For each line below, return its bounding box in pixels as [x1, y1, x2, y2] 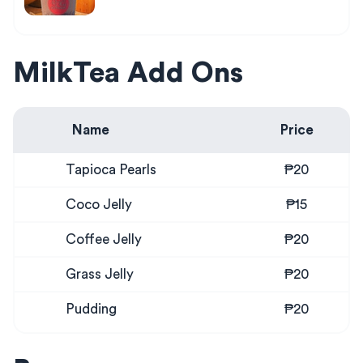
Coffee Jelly [66, 232, 142, 246]
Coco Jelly [66, 197, 132, 211]
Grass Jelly [66, 267, 134, 281]
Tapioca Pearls [66, 162, 156, 177]
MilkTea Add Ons [13, 58, 243, 88]
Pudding [66, 301, 117, 316]
